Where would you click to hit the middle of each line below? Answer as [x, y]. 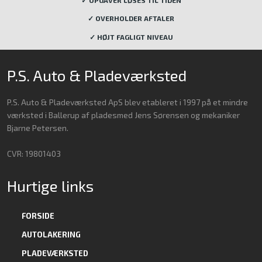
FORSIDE [38, 216]
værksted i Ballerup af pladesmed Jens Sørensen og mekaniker [123, 115]
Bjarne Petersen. [37, 128]
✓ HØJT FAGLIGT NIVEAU [131, 37]
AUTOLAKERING [51, 235]
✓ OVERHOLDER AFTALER [131, 18]
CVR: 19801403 [34, 154]
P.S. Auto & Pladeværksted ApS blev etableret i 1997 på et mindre [127, 102]
